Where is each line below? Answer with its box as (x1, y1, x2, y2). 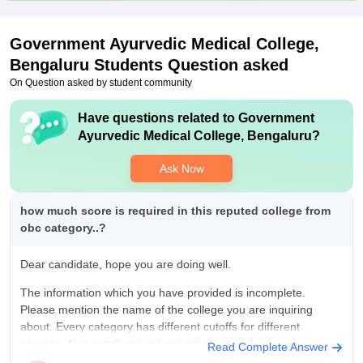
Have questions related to (78, 111, 238, 125)
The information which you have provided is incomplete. (20, 286, 305, 299)
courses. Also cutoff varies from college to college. (20, 337, 276, 350)
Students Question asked (89, 56, 288, 74)
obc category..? (20, 221, 106, 234)
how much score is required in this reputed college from (20, 204, 331, 217)
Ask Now (159, 162, 204, 175)
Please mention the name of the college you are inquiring (20, 303, 313, 316)
